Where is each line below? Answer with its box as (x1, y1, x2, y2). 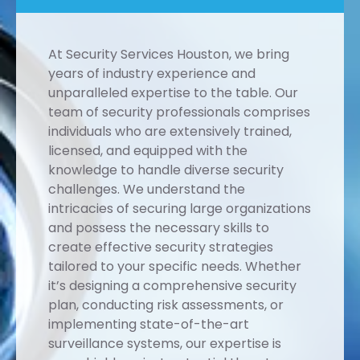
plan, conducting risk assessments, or (48, 295, 284, 314)
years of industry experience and (48, 63, 256, 83)
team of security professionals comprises (48, 102, 310, 121)
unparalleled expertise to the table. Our (48, 83, 298, 102)
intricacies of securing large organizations (48, 198, 311, 218)
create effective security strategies (48, 237, 273, 256)
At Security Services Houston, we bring (48, 44, 289, 63)
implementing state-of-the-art (48, 314, 249, 333)
